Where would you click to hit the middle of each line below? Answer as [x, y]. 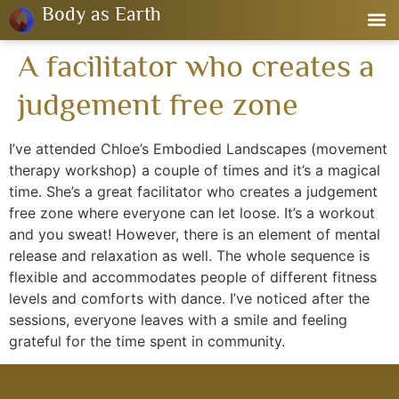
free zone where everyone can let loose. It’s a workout [192, 213]
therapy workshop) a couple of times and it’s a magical [195, 170]
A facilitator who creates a [196, 66]
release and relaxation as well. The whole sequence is [189, 256]
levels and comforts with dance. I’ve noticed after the [189, 298]
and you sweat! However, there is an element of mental [195, 234]
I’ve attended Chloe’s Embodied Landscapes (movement [198, 149]
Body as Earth [102, 14]
